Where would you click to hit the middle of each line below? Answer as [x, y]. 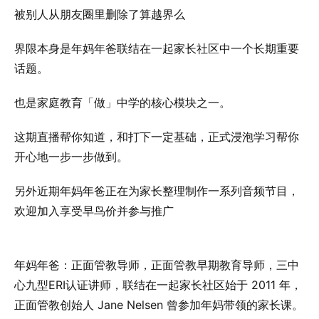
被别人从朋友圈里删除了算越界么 [100, 14]
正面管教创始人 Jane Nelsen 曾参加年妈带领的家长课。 [159, 305]
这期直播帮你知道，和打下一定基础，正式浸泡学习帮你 [157, 137]
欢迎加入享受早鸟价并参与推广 [94, 211]
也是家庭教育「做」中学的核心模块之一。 [122, 103]
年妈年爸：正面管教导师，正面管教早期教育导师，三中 [157, 265]
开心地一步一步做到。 [71, 157]
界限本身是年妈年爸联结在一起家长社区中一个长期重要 [157, 48]
